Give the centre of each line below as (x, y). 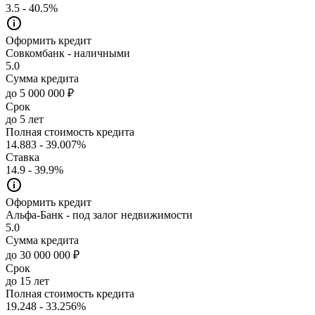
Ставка (22, 157)
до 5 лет (25, 119)
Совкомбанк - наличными (68, 53)
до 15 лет (27, 281)
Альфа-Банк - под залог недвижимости (99, 214)
